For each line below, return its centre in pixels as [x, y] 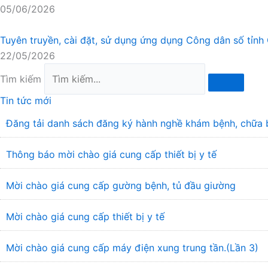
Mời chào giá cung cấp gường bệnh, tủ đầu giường [121, 185]
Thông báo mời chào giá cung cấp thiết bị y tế [111, 154]
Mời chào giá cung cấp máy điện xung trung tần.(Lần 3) [132, 248]
